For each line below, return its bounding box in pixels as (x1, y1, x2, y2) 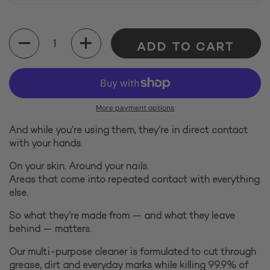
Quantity (9, 28, 48, 41)
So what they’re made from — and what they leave (9, 211, 235, 222)
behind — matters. (9, 224, 92, 235)
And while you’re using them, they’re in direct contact (9, 125, 248, 136)
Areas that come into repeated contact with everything (9, 175, 260, 186)
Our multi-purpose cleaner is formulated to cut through (9, 247, 256, 258)
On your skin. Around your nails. (9, 162, 149, 172)
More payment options (96, 102, 174, 113)
